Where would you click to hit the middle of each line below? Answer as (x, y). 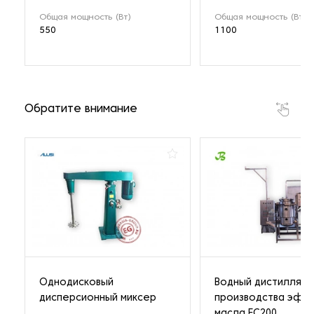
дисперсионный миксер (98, 298)
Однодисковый (76, 282)
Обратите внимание (81, 109)
